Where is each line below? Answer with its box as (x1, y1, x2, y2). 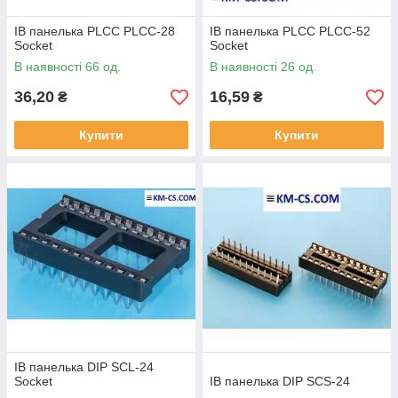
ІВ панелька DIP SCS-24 (210, 374, 350, 389)
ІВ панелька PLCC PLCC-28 (14, 24, 175, 39)
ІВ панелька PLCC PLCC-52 (210, 24, 370, 39)
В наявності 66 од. (14, 60, 121, 75)
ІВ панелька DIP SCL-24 (14, 360, 154, 375)
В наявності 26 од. (210, 60, 316, 75)
